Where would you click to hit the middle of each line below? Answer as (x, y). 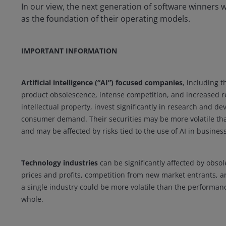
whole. (32, 199)
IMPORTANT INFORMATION (69, 50)
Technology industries (60, 162)
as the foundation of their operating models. (106, 18)
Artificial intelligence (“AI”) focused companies (102, 82)
